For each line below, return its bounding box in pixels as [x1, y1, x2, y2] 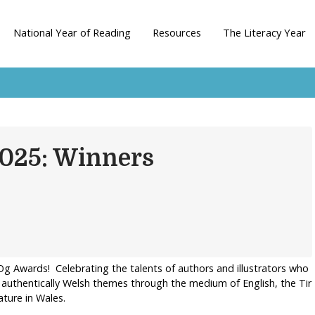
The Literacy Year [222, 25, 306, 39]
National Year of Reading [13, 25, 131, 39]
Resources [153, 25, 201, 39]
